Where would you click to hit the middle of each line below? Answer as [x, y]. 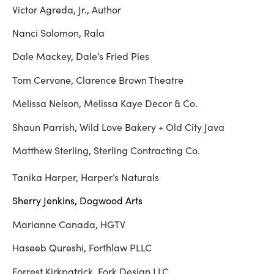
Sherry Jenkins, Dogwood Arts [79, 201]
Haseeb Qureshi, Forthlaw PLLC [83, 248]
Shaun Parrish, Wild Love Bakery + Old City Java [120, 127]
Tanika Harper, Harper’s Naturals [86, 177]
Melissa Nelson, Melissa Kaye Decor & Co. [106, 103]
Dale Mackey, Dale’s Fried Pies [82, 56]
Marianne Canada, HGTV [69, 224]
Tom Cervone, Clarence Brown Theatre [99, 80]
